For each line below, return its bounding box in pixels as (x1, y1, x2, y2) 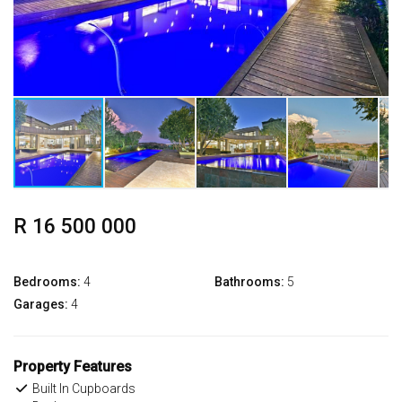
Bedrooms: (13, 274, 81, 289)
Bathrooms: (214, 274, 284, 289)
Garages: (13, 296, 68, 311)
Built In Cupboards (29, 380, 135, 396)
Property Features (13, 357, 132, 375)
